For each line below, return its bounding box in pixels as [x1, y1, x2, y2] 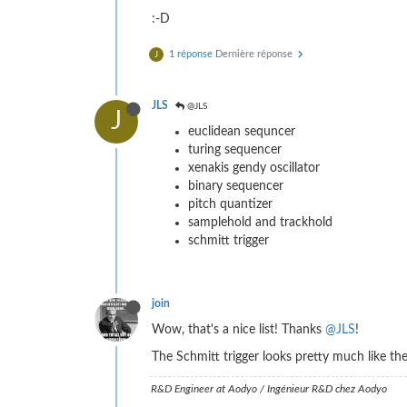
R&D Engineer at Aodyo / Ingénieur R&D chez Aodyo [151, 383, 387, 395]
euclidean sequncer [188, 125, 295, 139]
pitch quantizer [188, 198, 273, 212]
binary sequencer [188, 180, 283, 194]
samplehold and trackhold [188, 216, 333, 230]
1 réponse [169, 49, 213, 59]
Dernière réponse [215, 49, 295, 59]
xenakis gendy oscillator [188, 162, 320, 175]
